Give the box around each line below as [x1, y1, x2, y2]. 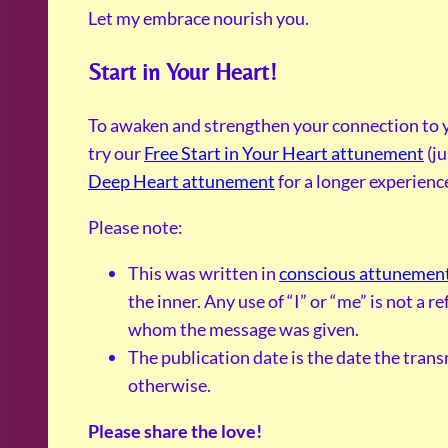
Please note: [88, 216, 183, 239]
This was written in [128, 262, 279, 285]
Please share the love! [88, 420, 262, 443]
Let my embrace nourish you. [88, 7, 309, 30]
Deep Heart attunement [88, 170, 275, 193]
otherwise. [128, 374, 211, 397]
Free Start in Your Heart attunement [144, 142, 424, 165]
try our [88, 142, 144, 165]
